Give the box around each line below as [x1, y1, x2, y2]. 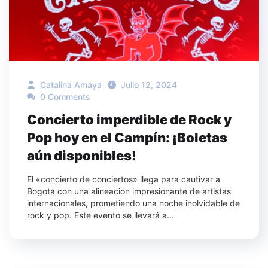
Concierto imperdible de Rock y [27, 112, 232, 128]
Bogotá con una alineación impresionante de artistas [27, 186, 231, 197]
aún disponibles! [27, 148, 136, 164]
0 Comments [38, 92, 90, 102]
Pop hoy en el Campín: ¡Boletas [27, 130, 227, 146]
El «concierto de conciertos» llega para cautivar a [27, 174, 220, 185]
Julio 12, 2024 [121, 80, 177, 90]
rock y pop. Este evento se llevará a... [27, 210, 174, 221]
